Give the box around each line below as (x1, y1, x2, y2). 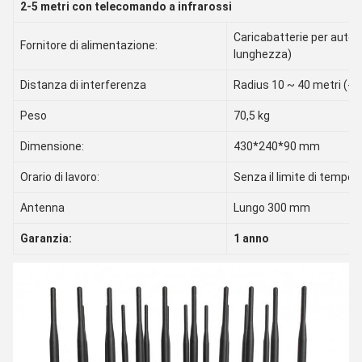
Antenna (20, 201, 65, 214)
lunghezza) (234, 48, 292, 61)
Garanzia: (20, 232, 72, 245)
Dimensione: (20, 140, 84, 153)
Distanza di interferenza (20, 78, 146, 91)
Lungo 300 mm (234, 201, 310, 214)
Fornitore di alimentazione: (20, 39, 158, 52)
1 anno (234, 232, 269, 245)
